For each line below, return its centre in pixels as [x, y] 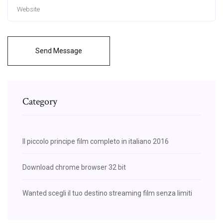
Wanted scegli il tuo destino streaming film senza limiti [107, 193]
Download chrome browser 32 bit [74, 167]
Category [40, 101]
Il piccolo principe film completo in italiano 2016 [96, 141]
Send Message [59, 51]
